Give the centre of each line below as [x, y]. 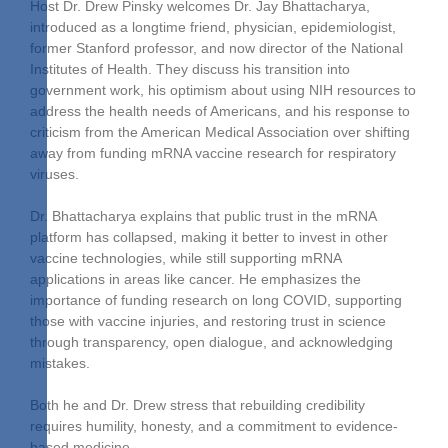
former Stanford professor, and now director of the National [216, 47]
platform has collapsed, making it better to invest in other [209, 236]
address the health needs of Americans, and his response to [220, 110]
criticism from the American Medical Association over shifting [220, 131]
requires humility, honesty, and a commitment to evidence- [214, 425]
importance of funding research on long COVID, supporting [216, 299]
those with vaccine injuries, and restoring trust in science [208, 320]
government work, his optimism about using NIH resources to [223, 89]
